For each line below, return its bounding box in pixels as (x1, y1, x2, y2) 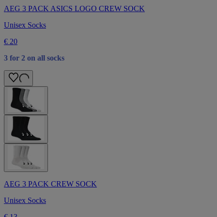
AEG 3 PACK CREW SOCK (4, 179, 97, 188)
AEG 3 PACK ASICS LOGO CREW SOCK (4, 4, 145, 13)
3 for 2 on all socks (4, 53, 64, 62)
